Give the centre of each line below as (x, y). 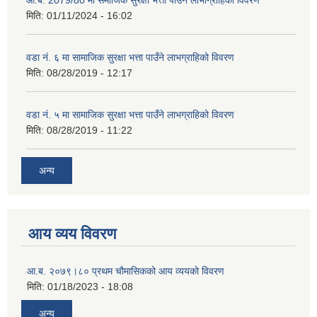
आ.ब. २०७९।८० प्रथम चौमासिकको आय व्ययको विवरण (126, 271)
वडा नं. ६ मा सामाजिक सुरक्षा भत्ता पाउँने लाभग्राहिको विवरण (130, 58)
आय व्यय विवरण (72, 234)
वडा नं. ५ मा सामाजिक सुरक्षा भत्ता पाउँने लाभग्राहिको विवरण (130, 115)
